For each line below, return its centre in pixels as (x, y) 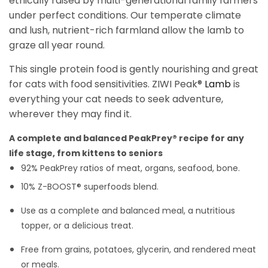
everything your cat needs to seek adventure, (116, 99)
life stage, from (45, 153)
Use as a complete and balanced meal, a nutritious (128, 211)
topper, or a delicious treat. (77, 226)
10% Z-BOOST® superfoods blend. (90, 187)
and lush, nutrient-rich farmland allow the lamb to (127, 30)
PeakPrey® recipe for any (186, 138)
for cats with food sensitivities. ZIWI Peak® (107, 84)
